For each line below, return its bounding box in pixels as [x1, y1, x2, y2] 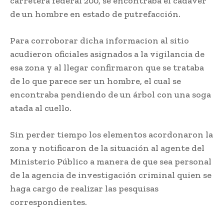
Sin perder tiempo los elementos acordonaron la [10, 129, 213, 140]
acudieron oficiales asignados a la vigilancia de [10, 48, 204, 60]
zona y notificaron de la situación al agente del [10, 142, 204, 154]
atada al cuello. [10, 102, 71, 114]
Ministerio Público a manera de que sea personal [10, 156, 211, 167]
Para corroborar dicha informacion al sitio [10, 35, 189, 46]
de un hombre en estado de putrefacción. [10, 8, 180, 20]
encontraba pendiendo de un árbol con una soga [10, 89, 211, 100]
